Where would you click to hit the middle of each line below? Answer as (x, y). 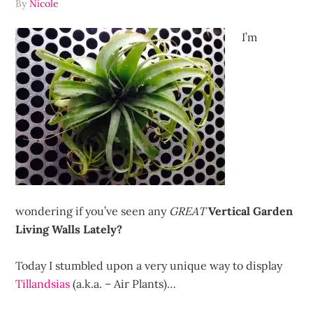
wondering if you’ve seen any (93, 211)
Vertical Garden (249, 211)
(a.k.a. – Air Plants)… (123, 284)
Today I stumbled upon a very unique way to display (149, 265)
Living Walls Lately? (69, 229)
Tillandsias (43, 284)
